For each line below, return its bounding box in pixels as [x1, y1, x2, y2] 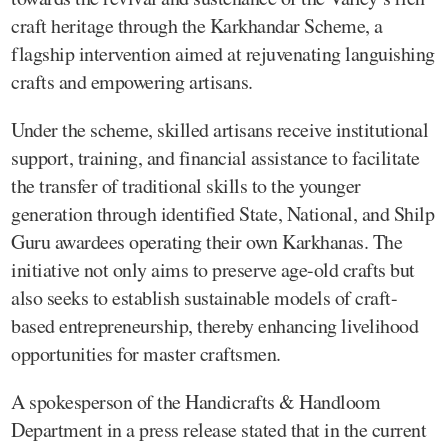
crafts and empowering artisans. [11, 67, 253, 95]
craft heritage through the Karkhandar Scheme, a [11, 11, 383, 39]
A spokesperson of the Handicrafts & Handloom [11, 387, 380, 415]
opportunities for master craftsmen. [11, 339, 281, 367]
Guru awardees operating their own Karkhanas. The [11, 227, 402, 255]
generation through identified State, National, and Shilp [11, 199, 434, 227]
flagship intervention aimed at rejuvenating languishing [11, 39, 435, 67]
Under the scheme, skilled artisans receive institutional [11, 115, 428, 143]
